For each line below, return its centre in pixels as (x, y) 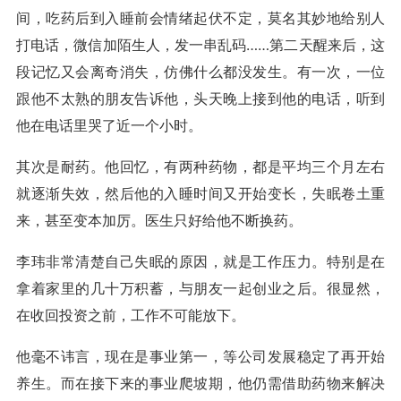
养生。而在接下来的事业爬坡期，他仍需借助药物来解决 (200, 383)
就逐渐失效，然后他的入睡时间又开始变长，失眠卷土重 (200, 193)
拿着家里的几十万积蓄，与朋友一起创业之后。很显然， (200, 288)
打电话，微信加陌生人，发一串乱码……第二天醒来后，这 (200, 45)
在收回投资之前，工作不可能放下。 (131, 315)
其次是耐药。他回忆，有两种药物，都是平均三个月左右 (200, 166)
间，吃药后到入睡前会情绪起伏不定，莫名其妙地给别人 (200, 18)
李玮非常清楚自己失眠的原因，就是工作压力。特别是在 (200, 261)
